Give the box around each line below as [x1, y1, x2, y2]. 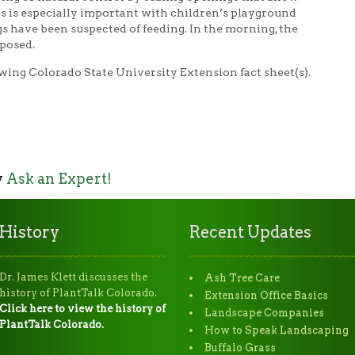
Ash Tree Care [204, 272, 280, 284]
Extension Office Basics [204, 289, 328, 302]
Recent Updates [189, 223, 311, 242]
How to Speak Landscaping [204, 324, 349, 337]
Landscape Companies [204, 307, 324, 319]
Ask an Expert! [6, 170, 112, 188]
